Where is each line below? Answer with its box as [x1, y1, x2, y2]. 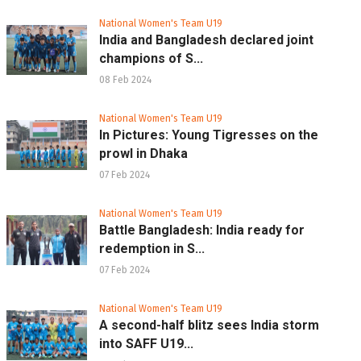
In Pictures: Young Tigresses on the [99, 127, 318, 143]
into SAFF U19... [99, 335, 193, 351]
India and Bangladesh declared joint [99, 31, 313, 48]
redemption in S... [99, 240, 205, 256]
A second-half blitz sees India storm [99, 317, 319, 333]
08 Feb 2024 [99, 73, 151, 85]
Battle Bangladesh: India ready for [99, 222, 305, 238]
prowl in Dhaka [99, 145, 188, 161]
